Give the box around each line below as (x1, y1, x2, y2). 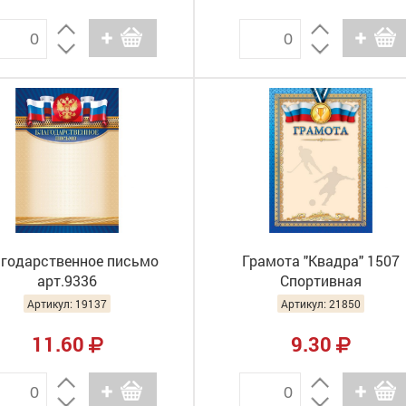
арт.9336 (37, 271, 97, 290)
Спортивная (280, 271, 362, 290)
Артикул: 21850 (281, 296, 361, 311)
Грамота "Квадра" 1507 (242, 251, 400, 270)
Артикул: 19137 (27, 296, 107, 311)
